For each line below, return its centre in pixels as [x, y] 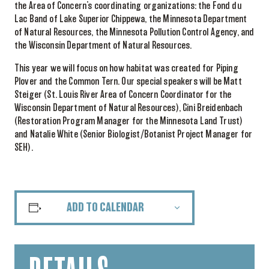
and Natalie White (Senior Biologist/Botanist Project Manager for [134, 135]
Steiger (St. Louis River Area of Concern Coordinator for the [123, 95]
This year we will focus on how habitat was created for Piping [126, 69]
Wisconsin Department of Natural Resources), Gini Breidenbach [128, 108]
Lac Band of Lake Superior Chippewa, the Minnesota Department [131, 20]
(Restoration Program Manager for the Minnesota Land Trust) [129, 122]
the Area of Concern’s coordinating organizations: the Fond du [128, 6]
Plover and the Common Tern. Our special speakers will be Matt [128, 82]
